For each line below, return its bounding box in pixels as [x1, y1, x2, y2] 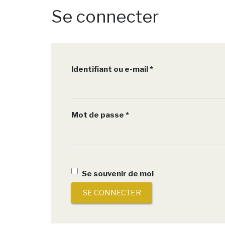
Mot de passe [71, 110, 126, 120]
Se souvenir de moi [81, 169, 154, 178]
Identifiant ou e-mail [71, 64, 150, 74]
